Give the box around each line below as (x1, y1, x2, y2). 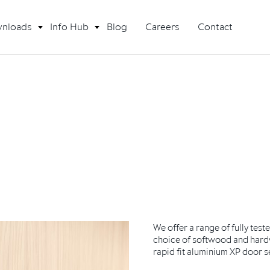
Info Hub (50, 20, 89, 33)
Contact (198, 20, 233, 33)
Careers (145, 20, 180, 33)
